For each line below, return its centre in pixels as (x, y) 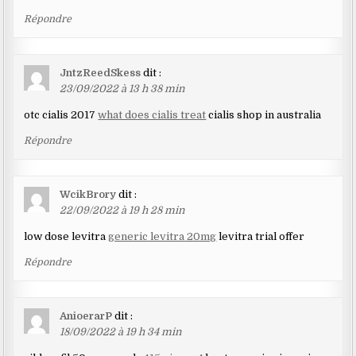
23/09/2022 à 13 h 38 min (123, 89)
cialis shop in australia (264, 115)
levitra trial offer (261, 237)
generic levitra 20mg (163, 237)
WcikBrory (88, 195)
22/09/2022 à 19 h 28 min (123, 211)
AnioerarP (86, 316)
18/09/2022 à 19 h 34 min (121, 332)
